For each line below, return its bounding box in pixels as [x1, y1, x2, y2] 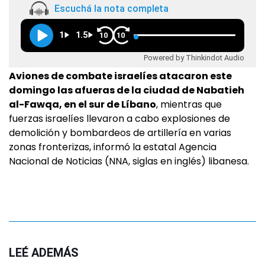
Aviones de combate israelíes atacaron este [9, 69, 232, 83]
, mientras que [156, 98, 222, 112]
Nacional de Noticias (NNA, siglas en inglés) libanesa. [9, 154, 249, 169]
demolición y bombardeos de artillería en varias [9, 126, 231, 140]
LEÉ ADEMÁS [9, 245, 79, 260]
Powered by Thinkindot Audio [144, 53, 244, 62]
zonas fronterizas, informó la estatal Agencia [9, 140, 216, 154]
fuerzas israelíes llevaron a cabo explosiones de [9, 112, 230, 126]
